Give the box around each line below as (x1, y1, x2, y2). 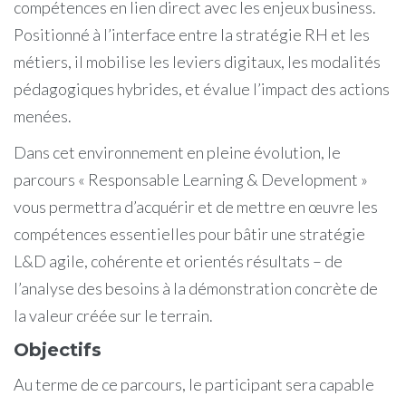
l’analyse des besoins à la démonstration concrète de (14, 277, 378, 298)
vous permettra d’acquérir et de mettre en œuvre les (14, 196, 378, 217)
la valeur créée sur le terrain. (14, 304, 213, 325)
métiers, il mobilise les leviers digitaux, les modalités (14, 51, 381, 72)
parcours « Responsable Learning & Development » (14, 169, 368, 189)
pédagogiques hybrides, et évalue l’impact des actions (14, 78, 390, 99)
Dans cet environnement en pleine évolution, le (14, 141, 341, 162)
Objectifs (14, 338, 101, 361)
